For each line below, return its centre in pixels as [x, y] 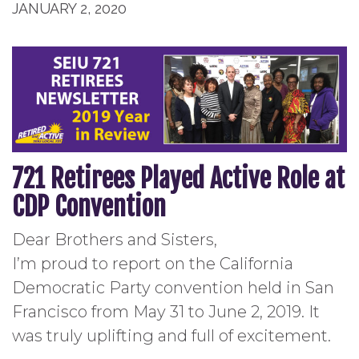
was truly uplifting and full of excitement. [171, 335]
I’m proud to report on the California [153, 263]
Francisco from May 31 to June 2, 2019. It [166, 311]
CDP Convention [89, 206]
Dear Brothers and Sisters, [115, 239]
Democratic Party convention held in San [173, 287]
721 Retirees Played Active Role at [178, 178]
